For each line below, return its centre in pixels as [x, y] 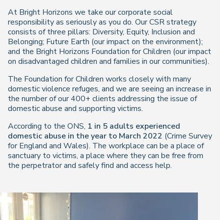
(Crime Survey [187, 136]
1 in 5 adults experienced [134, 126]
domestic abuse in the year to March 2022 [85, 136]
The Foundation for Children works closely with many [99, 79]
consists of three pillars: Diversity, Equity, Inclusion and [101, 32]
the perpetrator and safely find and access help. [90, 165]
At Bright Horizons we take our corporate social [90, 12]
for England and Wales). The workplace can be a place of [106, 146]
